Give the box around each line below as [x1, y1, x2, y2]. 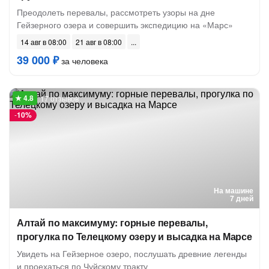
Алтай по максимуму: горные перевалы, [17, 216, 208, 229]
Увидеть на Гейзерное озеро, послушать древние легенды [17, 247, 247, 259]
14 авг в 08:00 [20, 37, 67, 47]
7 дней [230, 193, 253, 204]
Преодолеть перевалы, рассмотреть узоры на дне [17, 6, 215, 18]
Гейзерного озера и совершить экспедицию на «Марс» [17, 19, 233, 31]
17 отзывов [40, 93, 79, 103]
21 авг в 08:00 [76, 37, 122, 47]
